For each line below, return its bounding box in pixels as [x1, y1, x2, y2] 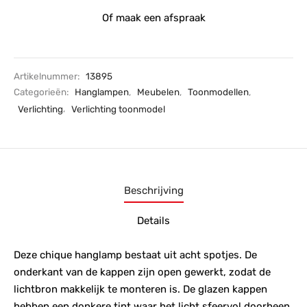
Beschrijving [123, 184, 184, 197]
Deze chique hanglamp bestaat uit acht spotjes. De [14, 248, 257, 261]
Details [137, 214, 170, 228]
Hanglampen [75, 86, 129, 97]
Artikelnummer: [14, 70, 82, 82]
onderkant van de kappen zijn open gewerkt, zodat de [14, 265, 271, 278]
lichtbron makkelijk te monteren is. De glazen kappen [14, 282, 267, 295]
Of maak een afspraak [101, 11, 206, 24]
